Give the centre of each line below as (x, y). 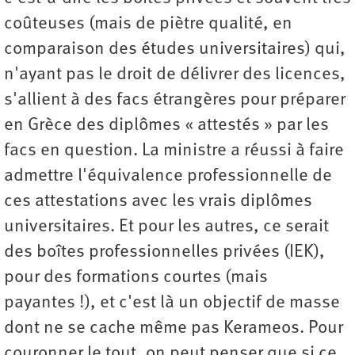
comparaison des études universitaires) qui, (175, 50)
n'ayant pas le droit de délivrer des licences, (175, 75)
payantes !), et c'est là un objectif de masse (172, 303)
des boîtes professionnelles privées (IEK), (164, 253)
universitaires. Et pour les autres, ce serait (166, 227)
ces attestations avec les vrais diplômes (158, 202)
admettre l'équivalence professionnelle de (168, 177)
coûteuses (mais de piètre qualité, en (148, 25)
